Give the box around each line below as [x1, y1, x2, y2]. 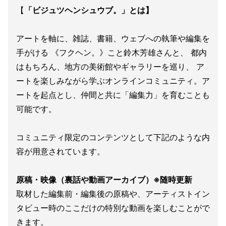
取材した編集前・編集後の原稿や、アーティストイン [16, 189, 210, 199]
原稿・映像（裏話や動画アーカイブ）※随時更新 [16, 175, 192, 185]
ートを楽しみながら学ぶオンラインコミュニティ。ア [16, 76, 210, 86]
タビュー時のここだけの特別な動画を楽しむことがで [16, 203, 210, 213]
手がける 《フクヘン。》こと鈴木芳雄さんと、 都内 [16, 47, 207, 58]
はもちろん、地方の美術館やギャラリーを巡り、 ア [16, 62, 204, 72]
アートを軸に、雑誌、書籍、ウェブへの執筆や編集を [16, 33, 210, 44]
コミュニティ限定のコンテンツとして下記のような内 [16, 132, 210, 143]
